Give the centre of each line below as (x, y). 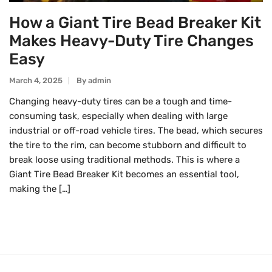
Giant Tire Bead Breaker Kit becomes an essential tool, (124, 175)
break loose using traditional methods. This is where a (124, 160)
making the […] (40, 189)
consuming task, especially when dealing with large (118, 116)
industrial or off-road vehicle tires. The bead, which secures (136, 131)
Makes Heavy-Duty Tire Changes (131, 41)
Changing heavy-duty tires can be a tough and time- (121, 102)
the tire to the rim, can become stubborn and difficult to (128, 145)
